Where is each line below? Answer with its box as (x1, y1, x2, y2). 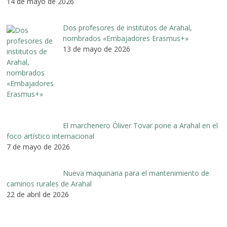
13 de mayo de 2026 (62, 44, 130, 54)
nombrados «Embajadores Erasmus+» (62, 33, 188, 44)
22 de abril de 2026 (7, 190, 69, 200)
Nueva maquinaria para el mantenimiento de (62, 168, 209, 178)
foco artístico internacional (7, 131, 95, 141)
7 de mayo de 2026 (7, 142, 70, 152)
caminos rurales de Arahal (7, 179, 92, 189)
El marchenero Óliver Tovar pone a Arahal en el (62, 121, 218, 131)
